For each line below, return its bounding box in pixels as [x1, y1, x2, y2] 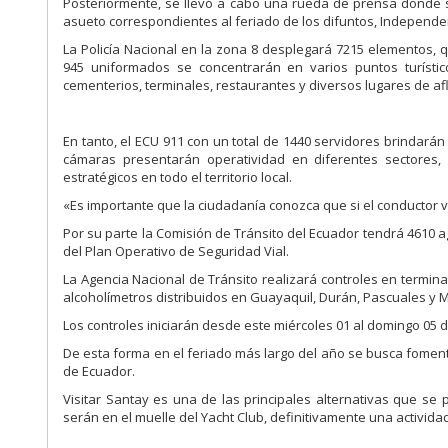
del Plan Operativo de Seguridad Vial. [63, 242, 290, 261]
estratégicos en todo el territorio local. [63, 168, 293, 187]
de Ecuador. [63, 362, 136, 381]
